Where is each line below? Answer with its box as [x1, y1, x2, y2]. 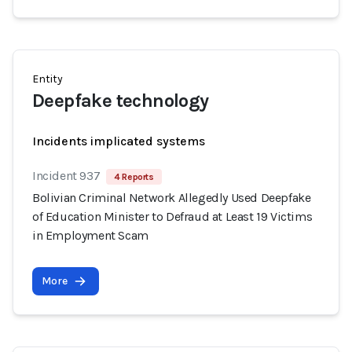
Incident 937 [32, 168, 101, 183]
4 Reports [114, 171, 154, 182]
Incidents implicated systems [32, 134, 205, 148]
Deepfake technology [32, 90, 209, 112]
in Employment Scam [32, 228, 148, 243]
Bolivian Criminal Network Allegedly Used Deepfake [32, 190, 311, 205]
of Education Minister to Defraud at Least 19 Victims [32, 209, 313, 224]
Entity [32, 72, 63, 86]
